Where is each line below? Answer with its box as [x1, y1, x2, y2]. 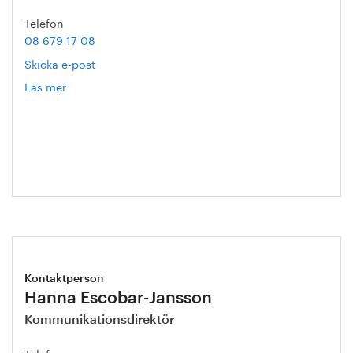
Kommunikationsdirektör [24, 314, 174, 326]
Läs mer [24, 77, 66, 95]
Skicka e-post [24, 54, 95, 72]
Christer [66, 94, 108, 111]
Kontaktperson [24, 273, 104, 284]
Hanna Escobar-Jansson [24, 290, 212, 307]
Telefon [24, 13, 64, 31]
